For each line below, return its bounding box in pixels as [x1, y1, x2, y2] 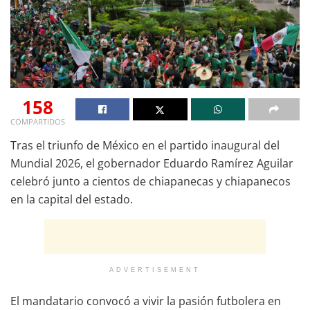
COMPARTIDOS [10, 116, 65, 127]
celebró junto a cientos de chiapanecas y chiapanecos [10, 173, 291, 189]
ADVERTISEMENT [109, 266, 201, 273]
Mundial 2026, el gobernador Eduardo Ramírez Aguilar [10, 155, 293, 171]
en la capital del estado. [10, 191, 133, 207]
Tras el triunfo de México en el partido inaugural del [10, 137, 280, 153]
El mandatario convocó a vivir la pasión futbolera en [10, 293, 281, 309]
